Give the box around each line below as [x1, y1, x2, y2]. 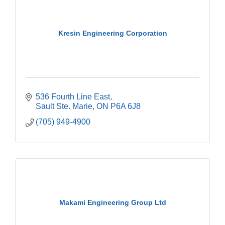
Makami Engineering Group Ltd [59, 198, 166, 207]
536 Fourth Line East [36, 92, 110, 101]
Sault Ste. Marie [36, 101, 92, 110]
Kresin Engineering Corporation [58, 29, 167, 38]
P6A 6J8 [110, 101, 141, 110]
